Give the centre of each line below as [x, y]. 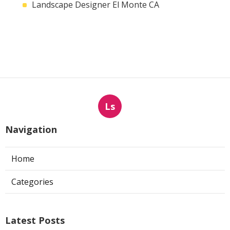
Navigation [31, 129]
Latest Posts [35, 220]
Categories [32, 181]
